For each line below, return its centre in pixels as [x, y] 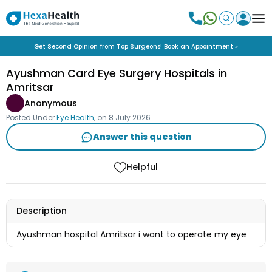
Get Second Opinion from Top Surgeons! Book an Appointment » [136, 46]
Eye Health [75, 117]
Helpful [142, 167]
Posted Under [30, 117]
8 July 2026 [130, 117]
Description [42, 211]
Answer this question [142, 137]
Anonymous [51, 103]
